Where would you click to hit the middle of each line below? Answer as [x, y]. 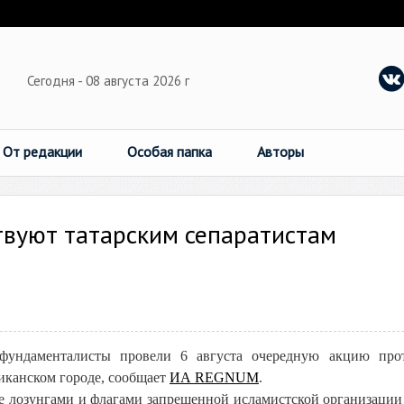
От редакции [42, 151]
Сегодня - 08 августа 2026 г [110, 81]
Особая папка [170, 151]
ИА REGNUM [214, 377]
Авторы [280, 151]
